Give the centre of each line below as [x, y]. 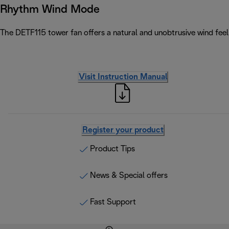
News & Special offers [129, 176]
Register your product [123, 130]
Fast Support [113, 202]
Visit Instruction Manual [123, 77]
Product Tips [112, 149]
